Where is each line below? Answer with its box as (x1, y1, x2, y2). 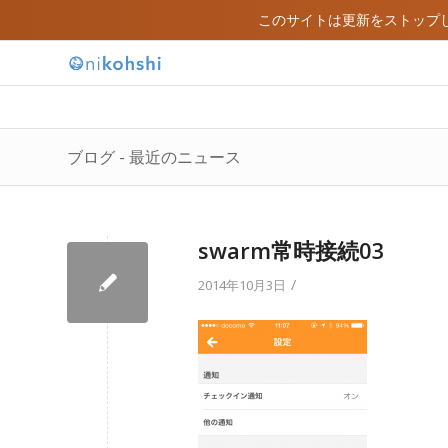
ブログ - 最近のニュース (67, 146, 241, 168)
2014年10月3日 (198, 276, 286, 294)
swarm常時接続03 (198, 235, 385, 265)
